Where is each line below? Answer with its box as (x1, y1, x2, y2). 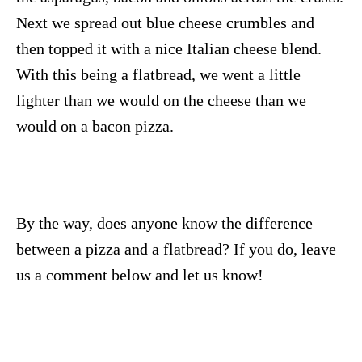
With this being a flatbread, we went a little (16, 65, 301, 83)
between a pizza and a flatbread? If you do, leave (16, 239, 336, 258)
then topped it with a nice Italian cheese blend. (16, 39, 322, 57)
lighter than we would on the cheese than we (16, 90, 306, 109)
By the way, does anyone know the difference (16, 213, 313, 232)
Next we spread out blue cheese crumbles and (16, 13, 314, 32)
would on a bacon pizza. (16, 116, 174, 135)
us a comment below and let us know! (16, 265, 263, 284)
